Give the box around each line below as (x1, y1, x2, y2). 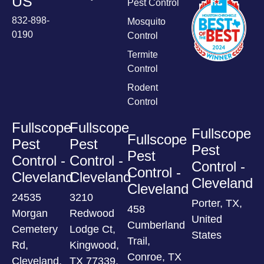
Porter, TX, (191, 197, 242, 209)
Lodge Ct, (70, 223, 116, 235)
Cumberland (127, 219, 186, 231)
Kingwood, (70, 239, 120, 251)
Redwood (70, 207, 115, 219)
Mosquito (127, 16, 166, 27)
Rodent (127, 82, 159, 93)
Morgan (12, 207, 48, 219)
